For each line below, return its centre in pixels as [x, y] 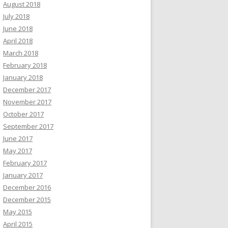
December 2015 [27, 199]
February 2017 [25, 163]
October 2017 [23, 114]
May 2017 [18, 151]
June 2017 [18, 138]
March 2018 [21, 53]
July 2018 [16, 16]
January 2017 [23, 175]
